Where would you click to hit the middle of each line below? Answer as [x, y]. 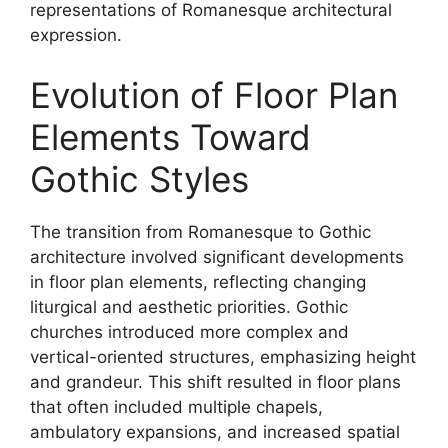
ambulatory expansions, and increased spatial [215, 431]
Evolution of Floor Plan [214, 94]
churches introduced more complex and [189, 331]
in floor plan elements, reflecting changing [198, 281]
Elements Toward [170, 136]
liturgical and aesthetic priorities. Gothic [189, 306]
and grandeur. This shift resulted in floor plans [215, 381]
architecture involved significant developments [217, 256]
